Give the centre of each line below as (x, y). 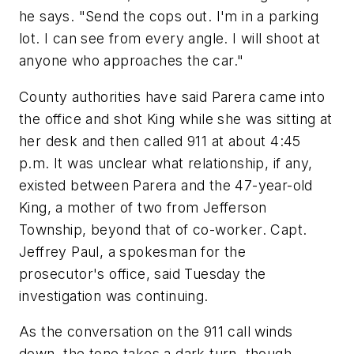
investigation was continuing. (114, 296)
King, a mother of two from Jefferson (143, 207)
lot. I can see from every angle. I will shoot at (170, 39)
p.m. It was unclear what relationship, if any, (166, 163)
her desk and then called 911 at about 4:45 (160, 141)
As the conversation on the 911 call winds (156, 332)
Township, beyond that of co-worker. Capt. (163, 229)
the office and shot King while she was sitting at (176, 119)
